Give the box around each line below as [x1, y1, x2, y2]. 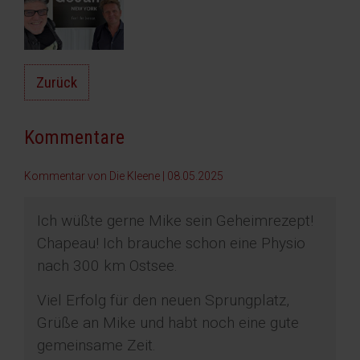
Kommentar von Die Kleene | [24, 170, 167, 183]
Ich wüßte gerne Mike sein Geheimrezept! [37, 211, 313, 231]
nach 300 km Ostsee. [37, 256, 178, 276]
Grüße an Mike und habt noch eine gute [37, 313, 299, 333]
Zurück [36, 73, 77, 92]
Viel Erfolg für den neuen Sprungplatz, [37, 291, 289, 310]
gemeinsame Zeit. [37, 336, 156, 355]
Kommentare [24, 126, 125, 149]
